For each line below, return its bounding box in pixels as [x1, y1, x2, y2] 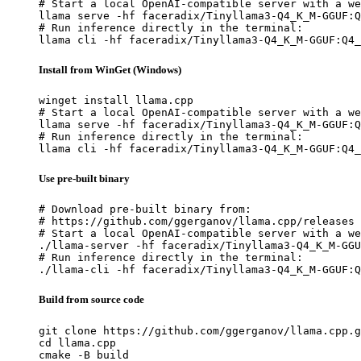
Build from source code [39, 293, 144, 306]
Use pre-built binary [39, 172, 130, 185]
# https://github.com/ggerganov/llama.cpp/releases [39, 215, 355, 228]
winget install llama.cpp [39, 93, 193, 106]
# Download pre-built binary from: [39, 203, 251, 216]
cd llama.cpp [39, 336, 116, 349]
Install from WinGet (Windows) [39, 63, 181, 76]
